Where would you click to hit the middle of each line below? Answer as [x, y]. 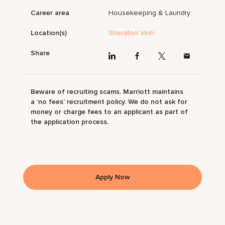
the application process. [70, 122]
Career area [50, 13]
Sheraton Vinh [132, 33]
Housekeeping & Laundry [150, 13]
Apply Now [113, 177]
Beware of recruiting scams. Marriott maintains [107, 91]
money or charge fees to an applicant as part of [109, 111]
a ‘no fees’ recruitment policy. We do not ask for [109, 101]
